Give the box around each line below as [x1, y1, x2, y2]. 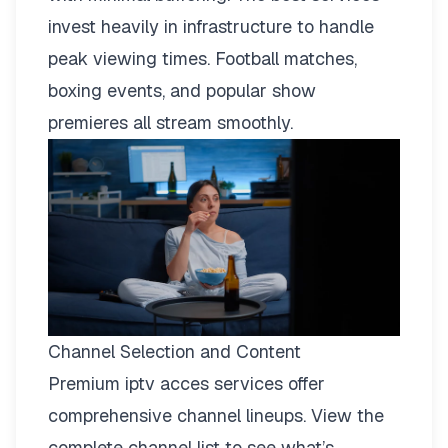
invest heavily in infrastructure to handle [48, 14, 374, 38]
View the [311, 404, 384, 428]
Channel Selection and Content [48, 340, 301, 364]
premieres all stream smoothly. [48, 110, 293, 134]
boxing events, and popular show [48, 78, 316, 102]
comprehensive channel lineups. [48, 404, 311, 428]
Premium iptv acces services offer [48, 372, 325, 396]
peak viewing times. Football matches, [48, 46, 357, 70]
